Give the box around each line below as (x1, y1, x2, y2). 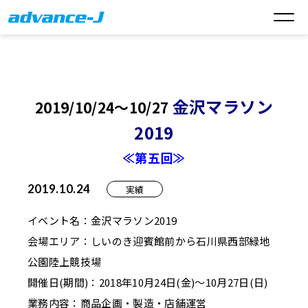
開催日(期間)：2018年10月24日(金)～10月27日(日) (27, 275, 268, 290)
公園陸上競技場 (27, 254, 102, 269)
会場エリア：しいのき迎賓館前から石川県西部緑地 (27, 234, 270, 249)
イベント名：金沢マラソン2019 (27, 213, 177, 228)
